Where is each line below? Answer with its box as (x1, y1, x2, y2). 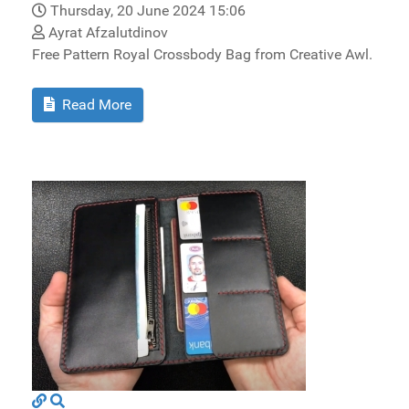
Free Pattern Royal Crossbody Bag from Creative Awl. (32, 45, 372, 63)
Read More (58, 95, 131, 113)
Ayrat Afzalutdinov (45, 23, 168, 41)
